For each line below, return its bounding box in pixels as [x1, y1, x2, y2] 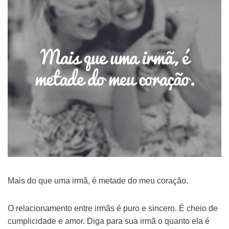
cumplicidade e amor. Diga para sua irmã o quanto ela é [8, 217, 210, 226]
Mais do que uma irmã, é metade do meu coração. [8, 176, 188, 186]
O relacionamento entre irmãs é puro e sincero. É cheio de [8, 204, 218, 213]
